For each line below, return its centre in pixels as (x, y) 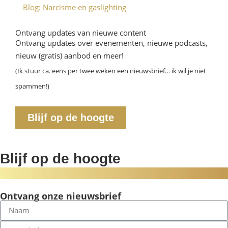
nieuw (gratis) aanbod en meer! (69, 56)
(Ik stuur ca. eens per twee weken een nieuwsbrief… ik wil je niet (111, 71)
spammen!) (32, 87)
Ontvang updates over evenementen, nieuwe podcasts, (111, 43)
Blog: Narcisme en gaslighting (75, 7)
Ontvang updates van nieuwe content (81, 33)
